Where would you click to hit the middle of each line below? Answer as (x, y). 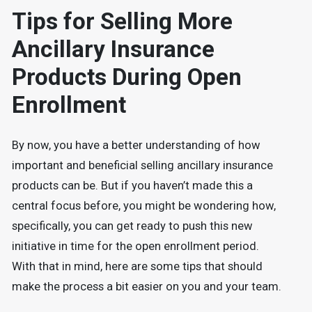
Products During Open (126, 77)
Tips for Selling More (122, 21)
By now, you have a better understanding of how (136, 146)
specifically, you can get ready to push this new (132, 226)
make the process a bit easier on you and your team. (146, 287)
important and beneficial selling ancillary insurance (142, 166)
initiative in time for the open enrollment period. (135, 247)
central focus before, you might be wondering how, (143, 206)
